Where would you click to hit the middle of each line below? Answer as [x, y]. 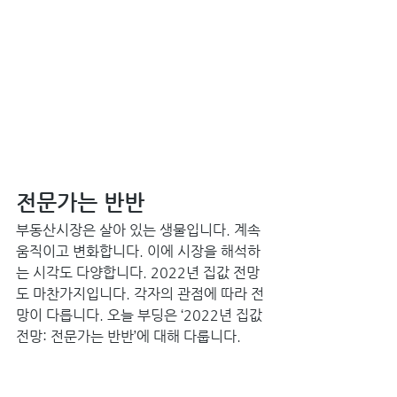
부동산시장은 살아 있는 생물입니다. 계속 [140, 230]
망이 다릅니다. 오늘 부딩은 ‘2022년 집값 [141, 315]
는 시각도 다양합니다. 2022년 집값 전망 [138, 272]
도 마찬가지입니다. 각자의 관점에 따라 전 [140, 293]
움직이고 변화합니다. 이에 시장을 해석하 [138, 251]
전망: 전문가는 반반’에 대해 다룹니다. [130, 336]
